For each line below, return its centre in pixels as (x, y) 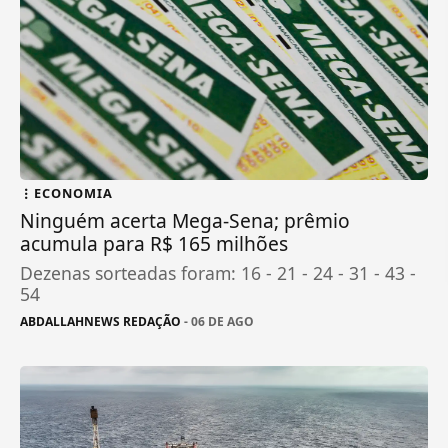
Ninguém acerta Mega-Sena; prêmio (185, 220)
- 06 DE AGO (218, 321)
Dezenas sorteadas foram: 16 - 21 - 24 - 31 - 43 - (218, 272)
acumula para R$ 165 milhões (154, 243)
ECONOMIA (74, 192)
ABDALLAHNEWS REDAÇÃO (101, 321)
